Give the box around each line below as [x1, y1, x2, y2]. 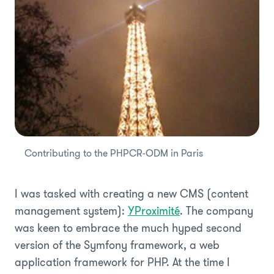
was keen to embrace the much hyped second [15, 220, 242, 236]
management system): [15, 202, 128, 219]
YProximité [128, 202, 180, 219]
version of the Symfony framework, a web [15, 237, 220, 253]
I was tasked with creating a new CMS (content [15, 185, 248, 202]
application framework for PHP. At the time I [15, 254, 230, 270]
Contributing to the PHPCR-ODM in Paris [24, 146, 203, 160]
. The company [180, 202, 253, 219]
